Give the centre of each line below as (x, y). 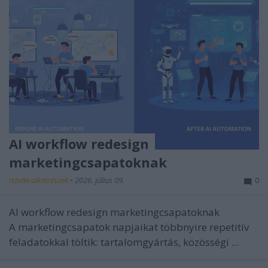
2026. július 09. (100, 180)
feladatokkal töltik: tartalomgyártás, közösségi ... (124, 242)
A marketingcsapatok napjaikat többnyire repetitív (129, 227)
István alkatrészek (39, 180)
